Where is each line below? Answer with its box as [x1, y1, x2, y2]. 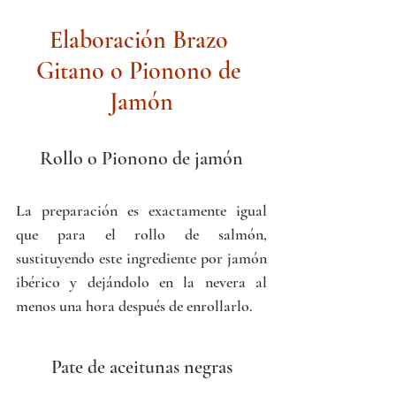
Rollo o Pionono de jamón [40, 147, 243, 171]
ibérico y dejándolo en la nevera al [16, 272, 267, 293]
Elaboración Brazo [49, 25, 234, 56]
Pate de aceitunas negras [50, 355, 232, 379]
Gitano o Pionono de [35, 56, 247, 87]
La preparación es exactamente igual [16, 201, 267, 221]
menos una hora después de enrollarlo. [16, 296, 253, 316]
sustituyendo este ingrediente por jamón [16, 248, 267, 269]
